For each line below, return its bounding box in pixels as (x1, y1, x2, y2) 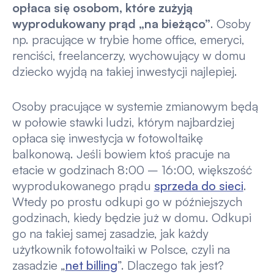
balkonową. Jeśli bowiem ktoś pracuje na (12, 146, 230, 162)
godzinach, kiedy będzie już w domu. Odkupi (12, 210, 251, 226)
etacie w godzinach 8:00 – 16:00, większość (12, 162, 252, 178)
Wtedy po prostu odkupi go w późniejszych (12, 194, 242, 210)
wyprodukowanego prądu (12, 178, 154, 194)
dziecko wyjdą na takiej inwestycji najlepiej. (12, 63, 237, 79)
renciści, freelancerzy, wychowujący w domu (12, 47, 246, 63)
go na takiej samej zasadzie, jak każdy (12, 226, 209, 242)
